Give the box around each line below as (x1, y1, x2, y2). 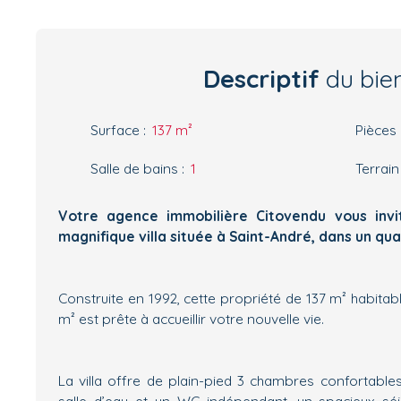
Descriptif (203, 63, 320, 94)
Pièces (355, 120, 397, 139)
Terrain (355, 158, 399, 177)
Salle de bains (90, 158, 178, 177)
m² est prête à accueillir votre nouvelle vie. (58, 309, 324, 328)
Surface (90, 120, 140, 139)
